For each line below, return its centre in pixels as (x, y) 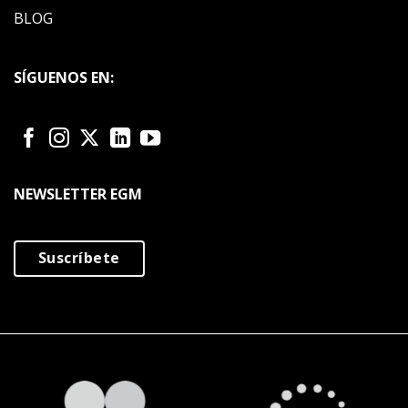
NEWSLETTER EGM (78, 194)
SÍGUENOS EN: (64, 77)
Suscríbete (79, 257)
